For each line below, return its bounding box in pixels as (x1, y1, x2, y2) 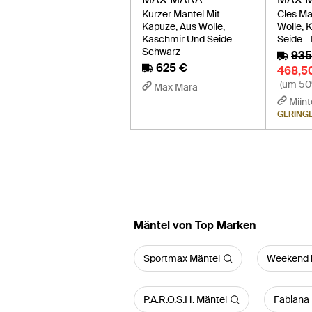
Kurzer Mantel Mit (142, 8, 220, 20)
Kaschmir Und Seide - (142, 33, 238, 45)
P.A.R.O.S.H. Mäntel (143, 293, 227, 306)
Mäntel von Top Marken (134, 218, 256, 233)
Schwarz (142, 45, 180, 58)
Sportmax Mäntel (143, 252, 220, 265)
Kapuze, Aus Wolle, (142, 20, 225, 33)
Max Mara (154, 81, 198, 93)
